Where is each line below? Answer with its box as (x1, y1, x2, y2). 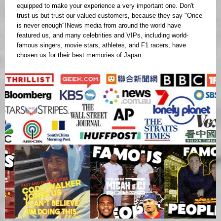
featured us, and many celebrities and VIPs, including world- (17, 32, 188, 39)
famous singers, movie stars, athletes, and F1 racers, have (17, 41, 186, 49)
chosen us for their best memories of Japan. (17, 51, 143, 59)
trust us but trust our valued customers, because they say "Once (17, 12, 202, 20)
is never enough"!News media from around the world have (17, 22, 181, 30)
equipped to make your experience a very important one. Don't (17, 2, 194, 10)
